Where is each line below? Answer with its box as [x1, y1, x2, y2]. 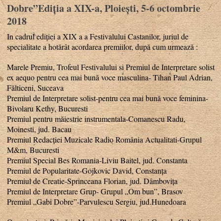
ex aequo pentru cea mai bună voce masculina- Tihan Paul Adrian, [7, 72, 213, 82]
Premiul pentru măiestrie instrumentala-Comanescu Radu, [7, 113, 186, 124]
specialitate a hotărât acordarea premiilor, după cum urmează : [7, 41, 198, 52]
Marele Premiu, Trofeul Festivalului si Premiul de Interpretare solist [7, 62, 215, 72]
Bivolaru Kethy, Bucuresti [7, 103, 88, 113]
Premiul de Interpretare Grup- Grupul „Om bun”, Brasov [7, 186, 184, 196]
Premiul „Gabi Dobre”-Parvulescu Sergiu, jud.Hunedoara [7, 196, 186, 207]
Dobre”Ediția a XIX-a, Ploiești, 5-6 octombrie [7, 1, 201, 15]
